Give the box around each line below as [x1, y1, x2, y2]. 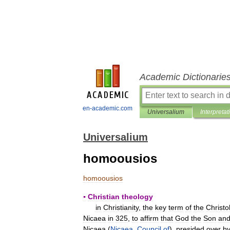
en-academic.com [83, 105, 132, 112]
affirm [140, 214, 159, 222]
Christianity [103, 203, 139, 212]
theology [122, 193, 153, 201]
